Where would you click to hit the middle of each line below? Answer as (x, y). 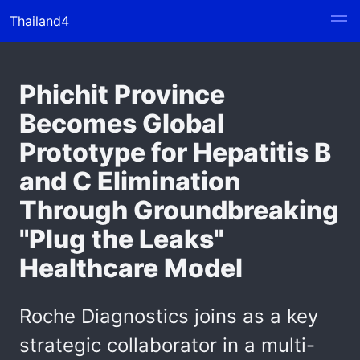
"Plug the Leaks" (121, 239)
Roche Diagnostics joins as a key (169, 316)
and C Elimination (130, 181)
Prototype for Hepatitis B (175, 152)
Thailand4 (39, 21)
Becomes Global (122, 123)
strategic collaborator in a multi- (167, 345)
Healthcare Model (131, 268)
